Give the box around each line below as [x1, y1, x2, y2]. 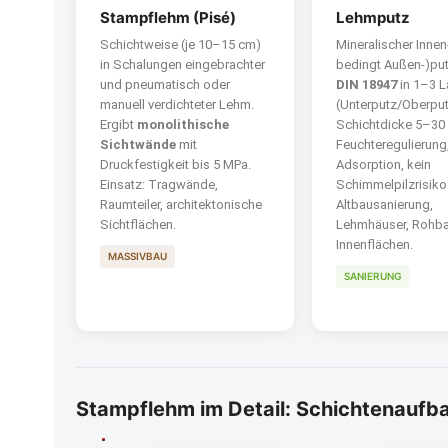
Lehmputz [336, 8, 411, 27]
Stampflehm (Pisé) [100, 8, 236, 27]
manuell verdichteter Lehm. [100, 97, 254, 112]
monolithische [137, 117, 229, 132]
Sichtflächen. [100, 217, 176, 232]
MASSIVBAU [108, 250, 167, 262]
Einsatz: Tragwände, [100, 177, 218, 192]
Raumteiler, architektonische [100, 197, 262, 212]
